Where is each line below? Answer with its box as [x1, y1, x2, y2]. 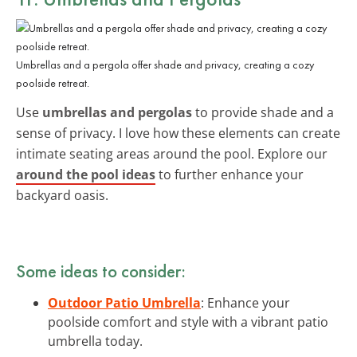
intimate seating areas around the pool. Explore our [16, 144, 328, 163]
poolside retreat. [16, 75, 89, 90]
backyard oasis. [16, 186, 108, 204]
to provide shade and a [192, 103, 334, 121]
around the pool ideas [16, 165, 155, 183]
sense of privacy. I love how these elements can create [16, 124, 340, 142]
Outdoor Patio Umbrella [48, 293, 201, 312]
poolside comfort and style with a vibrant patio [48, 312, 328, 331]
